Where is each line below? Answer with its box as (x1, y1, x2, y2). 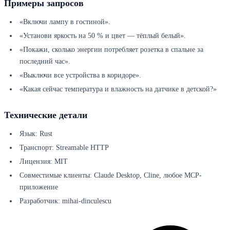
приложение (20, 183, 58, 191)
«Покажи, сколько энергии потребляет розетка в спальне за (20, 46, 203, 54)
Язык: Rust (20, 130, 52, 138)
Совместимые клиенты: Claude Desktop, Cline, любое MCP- (20, 171, 202, 180)
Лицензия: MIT (20, 158, 68, 166)
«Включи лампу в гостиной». (20, 18, 110, 26)
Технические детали (4, 110, 87, 121)
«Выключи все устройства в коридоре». (20, 71, 141, 80)
